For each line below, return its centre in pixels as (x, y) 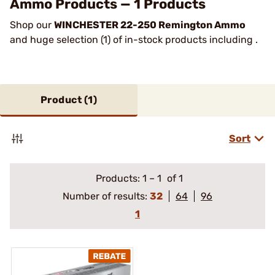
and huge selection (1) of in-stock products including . (135, 40)
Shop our (32, 25)
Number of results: (106, 196)
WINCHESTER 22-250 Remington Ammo (150, 25)
